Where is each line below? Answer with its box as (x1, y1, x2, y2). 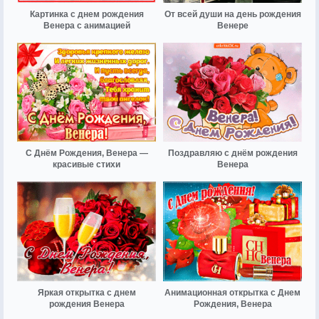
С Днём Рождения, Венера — (25, 148, 148, 159)
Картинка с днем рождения (29, 9, 144, 20)
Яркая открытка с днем (37, 287, 136, 298)
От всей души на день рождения (164, 9, 301, 20)
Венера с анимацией (43, 21, 130, 31)
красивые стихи (53, 159, 120, 170)
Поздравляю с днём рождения (167, 148, 298, 159)
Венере (216, 21, 249, 31)
